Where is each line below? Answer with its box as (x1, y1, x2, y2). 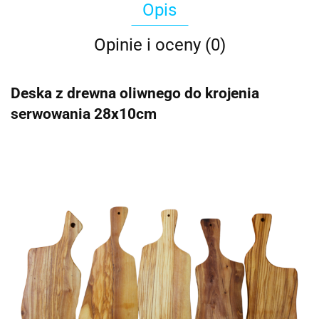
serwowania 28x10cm (11, 105, 157, 123)
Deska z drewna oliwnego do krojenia (11, 85, 259, 103)
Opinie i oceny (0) (93, 34, 226, 55)
